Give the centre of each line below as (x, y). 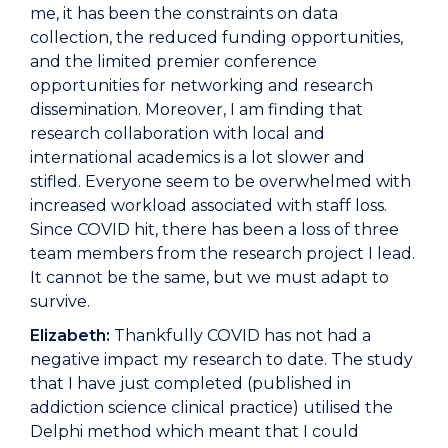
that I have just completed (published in (190, 384)
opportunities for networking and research (201, 86)
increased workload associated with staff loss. (208, 206)
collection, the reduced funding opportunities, (216, 38)
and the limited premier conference (173, 62)
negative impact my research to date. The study (221, 360)
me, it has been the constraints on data (184, 14)
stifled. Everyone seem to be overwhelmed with (220, 182)
